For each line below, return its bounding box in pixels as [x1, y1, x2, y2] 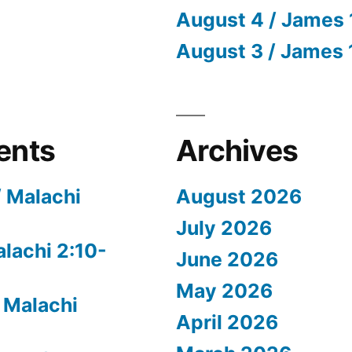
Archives [176, 132, 299, 168]
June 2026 [176, 247, 278, 271]
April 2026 [176, 310, 278, 334]
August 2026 [176, 184, 302, 208]
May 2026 [176, 278, 273, 302]
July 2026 [176, 215, 272, 240]
